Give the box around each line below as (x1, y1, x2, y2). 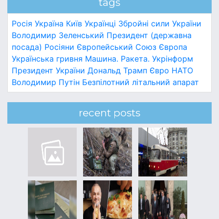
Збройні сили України (118, 18, 201, 28)
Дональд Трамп (88, 65, 147, 75)
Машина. (85, 53, 118, 64)
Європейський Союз (77, 42, 156, 52)
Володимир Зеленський (12, 30, 104, 40)
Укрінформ (152, 53, 193, 64)
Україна (35, 18, 64, 28)
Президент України (12, 65, 85, 75)
